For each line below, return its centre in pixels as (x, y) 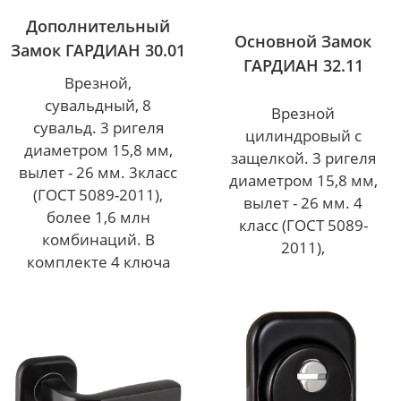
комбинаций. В (98, 240)
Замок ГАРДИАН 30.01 (98, 51)
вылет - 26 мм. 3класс (98, 173)
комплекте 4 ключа (98, 262)
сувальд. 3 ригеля (98, 128)
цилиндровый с (303, 135)
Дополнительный (98, 26)
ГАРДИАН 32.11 (303, 66)
